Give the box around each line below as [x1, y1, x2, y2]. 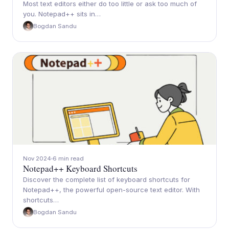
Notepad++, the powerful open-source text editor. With [23, 186, 200, 194]
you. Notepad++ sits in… [23, 10, 101, 18]
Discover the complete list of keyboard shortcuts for [23, 175, 190, 184]
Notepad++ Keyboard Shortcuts [23, 163, 138, 174]
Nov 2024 [23, 155, 51, 162]
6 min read [53, 155, 84, 162]
